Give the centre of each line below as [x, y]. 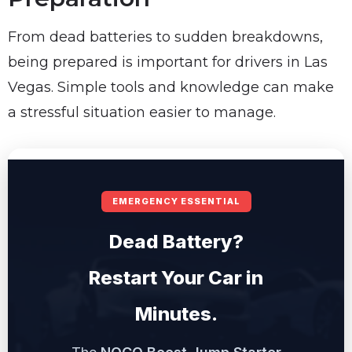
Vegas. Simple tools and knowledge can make [171, 87]
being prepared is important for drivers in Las [168, 62]
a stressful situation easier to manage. [142, 112]
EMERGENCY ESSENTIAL [176, 201]
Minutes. [176, 313]
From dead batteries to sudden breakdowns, [165, 37]
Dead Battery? [176, 241]
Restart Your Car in [176, 277]
